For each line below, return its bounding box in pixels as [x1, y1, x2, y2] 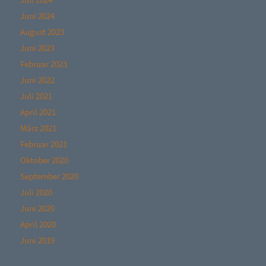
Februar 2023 [20, 58, 67, 70]
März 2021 [20, 122, 56, 134]
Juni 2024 [20, 10, 55, 22]
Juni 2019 [20, 235, 55, 246]
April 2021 [20, 106, 56, 118]
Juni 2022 [20, 74, 55, 86]
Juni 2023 [20, 42, 55, 54]
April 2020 [20, 218, 56, 230]
